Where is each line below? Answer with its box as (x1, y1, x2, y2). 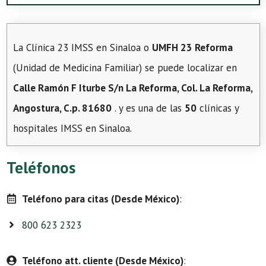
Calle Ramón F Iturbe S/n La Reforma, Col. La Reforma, (13, 81, 252, 94)
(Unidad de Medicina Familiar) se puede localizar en (13, 61, 237, 74)
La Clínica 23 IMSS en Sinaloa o (13, 40, 152, 54)
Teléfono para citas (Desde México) (21, 192, 179, 205)
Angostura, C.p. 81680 (13, 101, 112, 115)
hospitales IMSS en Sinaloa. (13, 121, 132, 135)
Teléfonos (7, 157, 75, 178)
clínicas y (197, 101, 239, 115)
